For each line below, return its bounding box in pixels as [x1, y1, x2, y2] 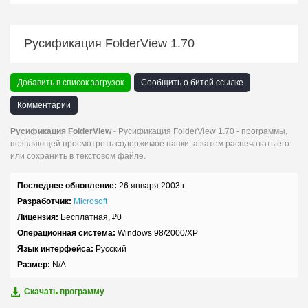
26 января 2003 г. [119, 181, 186, 190]
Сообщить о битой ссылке [141, 78, 243, 87]
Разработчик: [17, 197, 71, 206]
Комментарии [17, 100, 71, 110]
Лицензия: [17, 212, 58, 222]
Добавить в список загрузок [17, 78, 124, 87]
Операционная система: [17, 228, 115, 238]
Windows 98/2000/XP [115, 228, 198, 238]
